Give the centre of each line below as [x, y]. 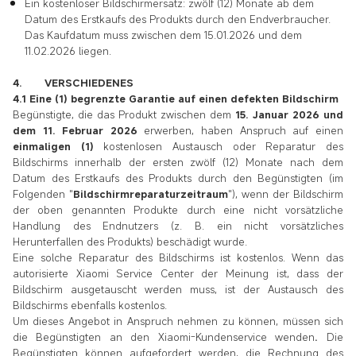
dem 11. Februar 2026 [79, 130]
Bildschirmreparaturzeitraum [151, 193]
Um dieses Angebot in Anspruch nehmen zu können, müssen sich [178, 321]
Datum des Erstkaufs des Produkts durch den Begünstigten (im [178, 178]
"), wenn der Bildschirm [286, 193]
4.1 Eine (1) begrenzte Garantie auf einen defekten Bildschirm [176, 98]
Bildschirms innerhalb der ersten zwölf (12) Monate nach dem [178, 162]
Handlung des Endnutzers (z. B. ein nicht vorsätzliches [178, 225]
